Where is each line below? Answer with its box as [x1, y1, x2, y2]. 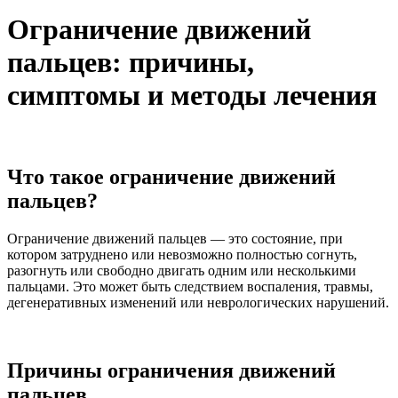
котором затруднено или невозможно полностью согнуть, [7, 246, 357, 262]
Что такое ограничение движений [7, 164, 336, 188]
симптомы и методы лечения [7, 79, 377, 112]
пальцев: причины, [7, 46, 254, 79]
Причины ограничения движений [7, 358, 336, 382]
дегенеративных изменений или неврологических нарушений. [7, 294, 389, 310]
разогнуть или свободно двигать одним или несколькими [7, 262, 356, 278]
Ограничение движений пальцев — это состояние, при [7, 230, 343, 246]
